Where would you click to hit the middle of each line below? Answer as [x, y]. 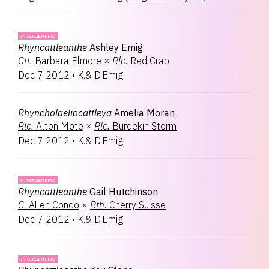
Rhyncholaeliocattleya [65, 113]
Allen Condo [54, 205]
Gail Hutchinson [124, 192]
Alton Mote [60, 126]
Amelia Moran [144, 113]
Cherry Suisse [138, 205]
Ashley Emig [116, 47]
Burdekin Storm [144, 126]
